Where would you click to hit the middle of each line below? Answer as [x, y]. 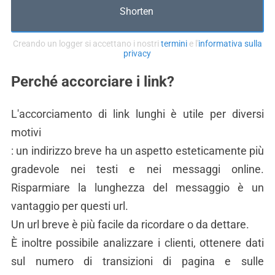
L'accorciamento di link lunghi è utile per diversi [137, 114]
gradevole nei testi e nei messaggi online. [137, 169]
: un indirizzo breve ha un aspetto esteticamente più [137, 151]
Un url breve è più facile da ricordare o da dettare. [130, 224]
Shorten [137, 11]
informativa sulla [230, 44]
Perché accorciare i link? [92, 82]
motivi [26, 132]
